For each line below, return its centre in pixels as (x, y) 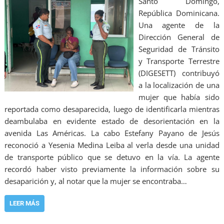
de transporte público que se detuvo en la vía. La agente (112, 157)
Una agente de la (179, 25)
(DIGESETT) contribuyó (179, 73)
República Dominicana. (179, 13)
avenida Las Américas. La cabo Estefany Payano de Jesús (112, 133)
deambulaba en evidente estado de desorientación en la (112, 121)
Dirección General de (179, 37)
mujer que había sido (179, 97)
